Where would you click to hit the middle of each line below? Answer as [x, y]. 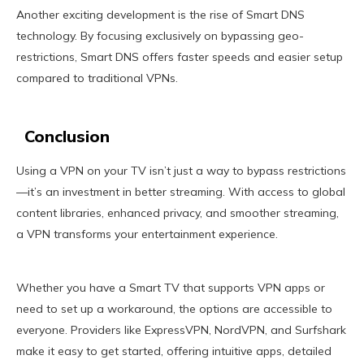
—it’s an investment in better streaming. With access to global [181, 192]
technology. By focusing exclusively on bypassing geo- [160, 36]
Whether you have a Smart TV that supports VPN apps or [171, 288]
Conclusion [67, 136]
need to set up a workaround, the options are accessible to [174, 309]
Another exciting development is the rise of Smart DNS [160, 15]
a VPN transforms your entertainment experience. [147, 234]
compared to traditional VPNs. [97, 78]
